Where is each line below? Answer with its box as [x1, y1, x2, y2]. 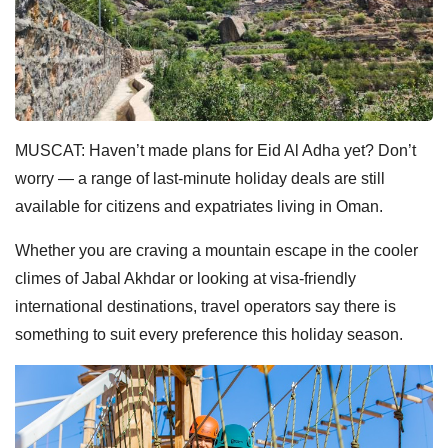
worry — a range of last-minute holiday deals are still [15, 169, 385, 187]
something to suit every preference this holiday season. [15, 325, 403, 343]
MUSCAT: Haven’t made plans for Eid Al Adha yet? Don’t [15, 141, 416, 159]
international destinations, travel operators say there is [15, 297, 396, 315]
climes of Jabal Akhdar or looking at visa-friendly [15, 269, 356, 287]
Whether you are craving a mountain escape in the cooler [15, 241, 418, 259]
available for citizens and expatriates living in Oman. [15, 197, 383, 215]
